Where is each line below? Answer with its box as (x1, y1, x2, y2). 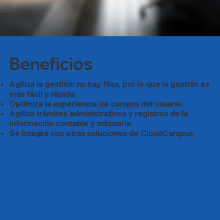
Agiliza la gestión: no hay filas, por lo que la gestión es (9, 79, 210, 89)
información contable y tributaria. (9, 118, 133, 129)
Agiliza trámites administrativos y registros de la (9, 109, 189, 119)
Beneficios (9, 53, 93, 75)
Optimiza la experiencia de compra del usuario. (9, 99, 184, 109)
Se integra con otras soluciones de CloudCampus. (9, 128, 195, 138)
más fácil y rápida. (9, 89, 77, 99)
